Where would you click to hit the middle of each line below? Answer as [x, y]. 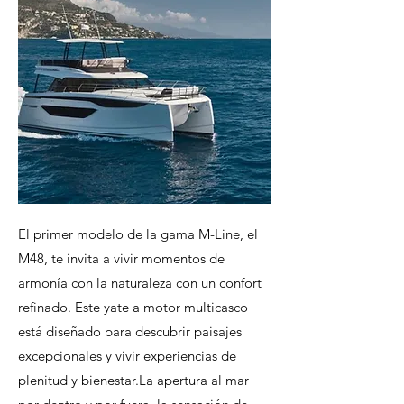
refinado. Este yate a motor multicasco [133, 307]
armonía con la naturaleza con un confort [140, 283]
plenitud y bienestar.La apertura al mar [133, 380]
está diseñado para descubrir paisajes [130, 331]
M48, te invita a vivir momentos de [121, 258]
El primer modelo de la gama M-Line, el [138, 234]
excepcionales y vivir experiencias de [127, 356]
